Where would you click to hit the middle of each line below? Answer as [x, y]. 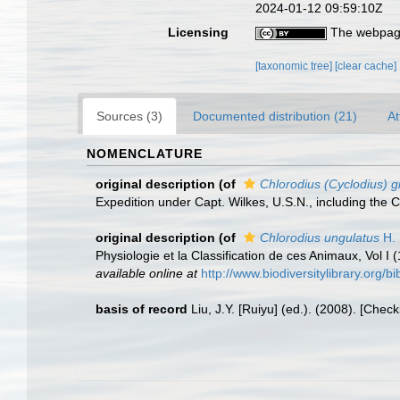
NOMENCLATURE [145, 154]
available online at [146, 273]
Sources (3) [129, 116]
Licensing [199, 32]
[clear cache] [366, 66]
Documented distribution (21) [275, 116]
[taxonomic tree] [296, 66]
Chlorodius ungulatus [320, 237]
